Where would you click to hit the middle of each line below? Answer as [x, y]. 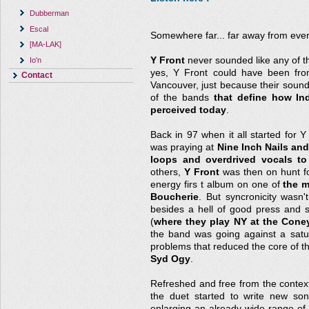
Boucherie [175, 197]
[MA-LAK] [46, 44]
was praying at [184, 147]
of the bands [182, 98]
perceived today [188, 110]
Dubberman [50, 13]
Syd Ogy [170, 259]
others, [167, 172]
